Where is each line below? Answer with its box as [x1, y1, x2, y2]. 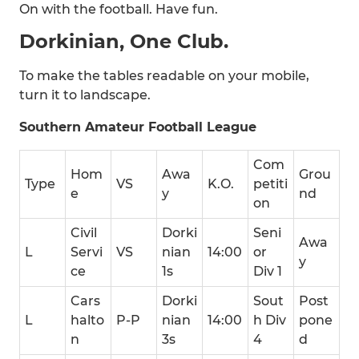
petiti [253, 176, 288, 192]
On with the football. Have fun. [19, 2, 218, 17]
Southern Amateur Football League [19, 119, 256, 135]
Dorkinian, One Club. [19, 30, 228, 53]
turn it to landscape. [19, 87, 151, 103]
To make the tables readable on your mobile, [19, 68, 309, 83]
